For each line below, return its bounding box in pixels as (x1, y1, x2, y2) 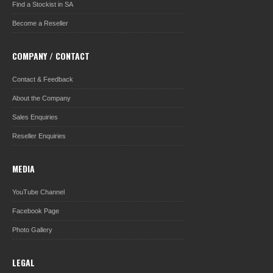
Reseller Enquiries (12, 132, 66, 140)
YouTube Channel (12, 188, 65, 196)
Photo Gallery (12, 226, 52, 233)
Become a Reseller (12, 19, 68, 27)
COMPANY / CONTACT (12, 49, 90, 62)
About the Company (12, 94, 71, 102)
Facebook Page (12, 207, 59, 214)
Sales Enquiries (12, 113, 58, 121)
